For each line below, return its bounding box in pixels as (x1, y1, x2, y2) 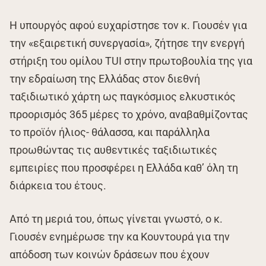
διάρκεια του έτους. (9, 179, 106, 192)
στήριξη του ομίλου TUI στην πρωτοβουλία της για (9, 55, 252, 68)
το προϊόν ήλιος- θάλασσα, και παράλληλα (9, 126, 210, 139)
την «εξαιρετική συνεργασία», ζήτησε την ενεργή (9, 37, 245, 50)
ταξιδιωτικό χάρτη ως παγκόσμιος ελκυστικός (9, 90, 236, 103)
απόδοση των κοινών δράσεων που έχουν (9, 248, 210, 261)
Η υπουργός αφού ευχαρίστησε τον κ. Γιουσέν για (9, 19, 247, 32)
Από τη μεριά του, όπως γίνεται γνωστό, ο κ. (9, 213, 223, 226)
